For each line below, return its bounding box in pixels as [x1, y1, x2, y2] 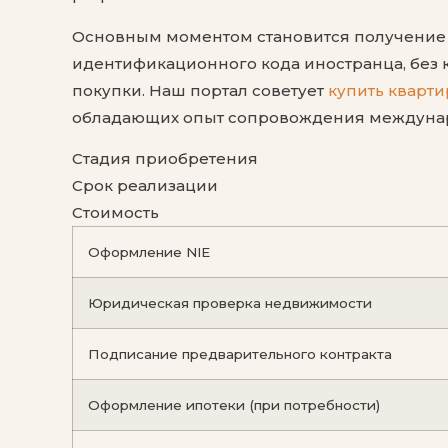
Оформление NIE [88, 243, 210, 260]
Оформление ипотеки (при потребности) [88, 396, 380, 413]
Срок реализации [72, 175, 218, 195]
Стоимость [72, 202, 159, 222]
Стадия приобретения [72, 148, 258, 168]
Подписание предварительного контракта [88, 345, 392, 362]
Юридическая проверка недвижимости [88, 294, 372, 311]
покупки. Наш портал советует [72, 80, 328, 100]
